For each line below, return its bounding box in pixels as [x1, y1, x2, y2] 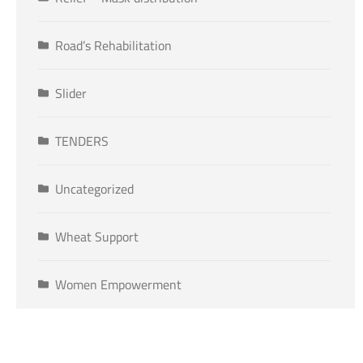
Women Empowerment [55, 272, 181, 297]
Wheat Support [55, 224, 139, 250]
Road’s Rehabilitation [55, 33, 172, 58]
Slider [55, 81, 87, 106]
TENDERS [55, 129, 109, 154]
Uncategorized [55, 177, 134, 202]
